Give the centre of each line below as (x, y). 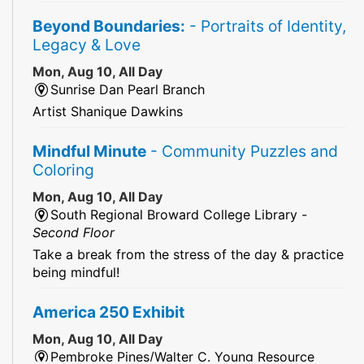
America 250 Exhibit (108, 312)
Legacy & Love (87, 44)
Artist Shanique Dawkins (108, 111)
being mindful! (76, 272)
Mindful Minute (89, 151)
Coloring (63, 169)
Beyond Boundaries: (109, 26)
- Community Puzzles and (242, 151)
